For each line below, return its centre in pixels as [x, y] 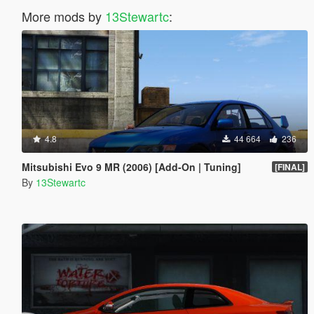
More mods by [63, 16]
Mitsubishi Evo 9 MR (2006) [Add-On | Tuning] [131, 166]
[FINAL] [289, 166]
